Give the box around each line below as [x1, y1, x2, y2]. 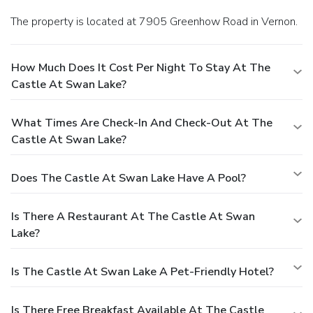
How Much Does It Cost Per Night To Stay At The [11, 59, 270, 75]
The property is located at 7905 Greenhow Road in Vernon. [17, 13, 298, 29]
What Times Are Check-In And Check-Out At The [11, 115, 272, 131]
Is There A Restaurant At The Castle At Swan [11, 208, 255, 224]
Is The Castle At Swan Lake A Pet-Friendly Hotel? [11, 263, 274, 279]
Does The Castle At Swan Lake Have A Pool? [11, 170, 246, 186]
